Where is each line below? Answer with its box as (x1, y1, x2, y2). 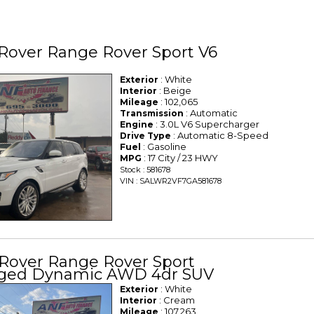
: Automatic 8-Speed (171, 129, 269, 141)
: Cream (157, 294, 196, 306)
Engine (120, 118, 154, 130)
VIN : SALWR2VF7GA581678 (120, 175, 222, 186)
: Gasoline (141, 140, 187, 152)
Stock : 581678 (120, 164, 171, 175)
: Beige (157, 84, 192, 96)
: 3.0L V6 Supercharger (153, 118, 260, 130)
